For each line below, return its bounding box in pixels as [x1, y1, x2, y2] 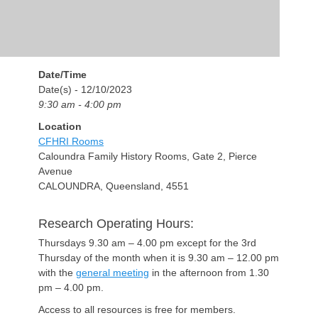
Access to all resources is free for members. [38, 304, 236, 316]
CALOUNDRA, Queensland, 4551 [38, 180, 189, 192]
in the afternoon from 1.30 [149, 267, 269, 279]
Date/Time [38, 69, 87, 81]
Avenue [38, 165, 72, 177]
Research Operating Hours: [38, 216, 194, 231]
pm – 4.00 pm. [38, 282, 104, 294]
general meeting [76, 267, 149, 279]
